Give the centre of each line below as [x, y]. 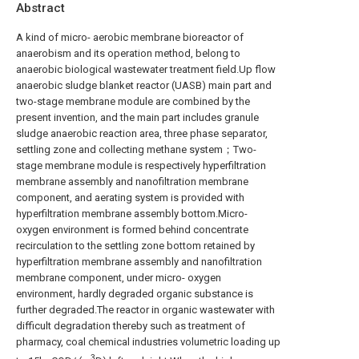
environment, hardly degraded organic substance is [135, 294]
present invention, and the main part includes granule [137, 117]
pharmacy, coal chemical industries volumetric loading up [148, 342]
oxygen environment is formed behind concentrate [132, 230]
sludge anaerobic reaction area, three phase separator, [142, 133]
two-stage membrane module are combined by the [133, 101]
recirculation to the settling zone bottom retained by [135, 246]
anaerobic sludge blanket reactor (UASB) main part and [144, 85]
